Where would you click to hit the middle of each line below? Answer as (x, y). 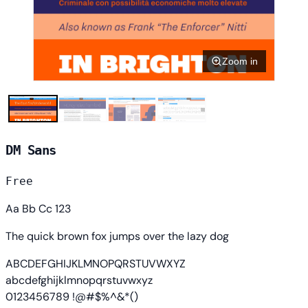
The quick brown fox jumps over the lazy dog (117, 236)
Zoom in (240, 62)
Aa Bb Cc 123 (38, 208)
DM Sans (31, 151)
